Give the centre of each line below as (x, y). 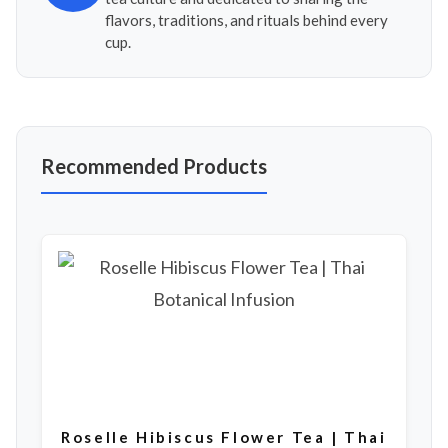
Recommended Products (154, 166)
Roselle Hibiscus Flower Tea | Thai (224, 437)
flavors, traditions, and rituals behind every (246, 20)
